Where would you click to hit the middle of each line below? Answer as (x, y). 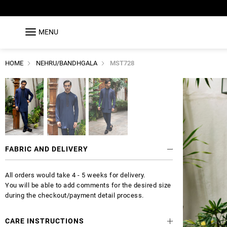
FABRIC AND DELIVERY (47, 149)
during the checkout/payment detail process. (74, 196)
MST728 (122, 63)
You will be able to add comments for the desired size (88, 185)
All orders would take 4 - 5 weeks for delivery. (75, 175)
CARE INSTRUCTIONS (45, 221)
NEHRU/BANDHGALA (67, 63)
